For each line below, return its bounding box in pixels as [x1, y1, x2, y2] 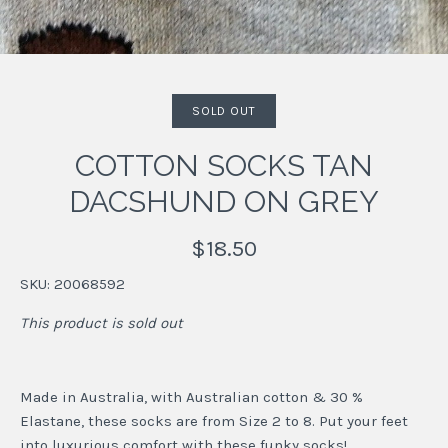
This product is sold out [20, 314, 183, 333]
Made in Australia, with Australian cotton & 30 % [20, 388, 363, 407]
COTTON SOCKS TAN [75, 148, 373, 184]
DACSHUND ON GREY [69, 184, 379, 220]
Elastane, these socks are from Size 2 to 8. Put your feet [20, 412, 408, 431]
